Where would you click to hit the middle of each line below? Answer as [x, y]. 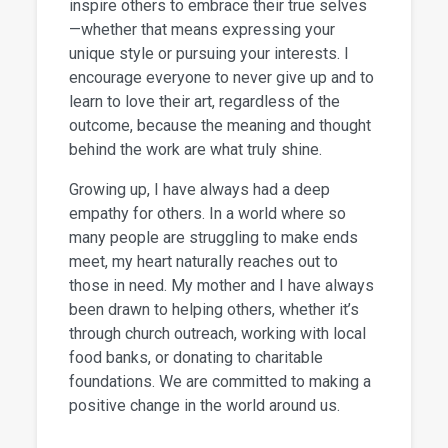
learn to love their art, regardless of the [205, 102]
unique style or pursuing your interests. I [209, 54]
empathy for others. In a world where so [208, 214]
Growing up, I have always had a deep [200, 190]
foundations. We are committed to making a [220, 382]
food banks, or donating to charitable [196, 358]
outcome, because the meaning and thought [220, 126]
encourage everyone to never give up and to [222, 78]
